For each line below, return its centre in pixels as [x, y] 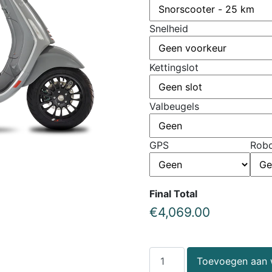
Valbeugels [175, 106]
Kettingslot [174, 67]
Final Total [174, 194]
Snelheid [169, 29]
